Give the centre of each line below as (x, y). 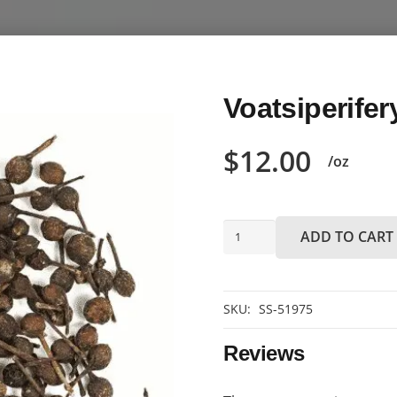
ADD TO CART (347, 237)
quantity (250, 281)
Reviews (264, 353)
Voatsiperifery (269, 232)
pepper (247, 257)
